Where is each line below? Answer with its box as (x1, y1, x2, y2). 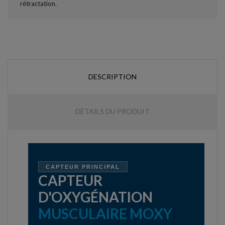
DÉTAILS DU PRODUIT (75, 106, 150, 116)
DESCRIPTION (88, 72, 137, 81)
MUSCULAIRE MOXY (38, 204, 172, 222)
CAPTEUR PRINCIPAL (46, 163, 120, 170)
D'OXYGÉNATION (38, 188, 153, 205)
